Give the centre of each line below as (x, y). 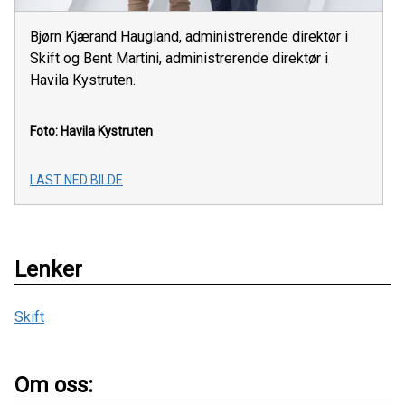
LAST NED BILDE (76, 179)
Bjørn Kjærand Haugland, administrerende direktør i (189, 36)
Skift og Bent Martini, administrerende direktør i (179, 58)
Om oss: (54, 385)
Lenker (48, 269)
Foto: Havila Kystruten (91, 131)
